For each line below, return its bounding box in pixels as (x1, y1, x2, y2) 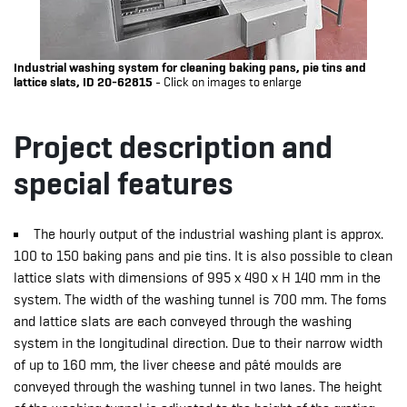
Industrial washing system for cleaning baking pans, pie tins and (14, 60, 366, 74)
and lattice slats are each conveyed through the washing (14, 313, 352, 330)
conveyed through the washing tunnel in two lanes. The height (14, 379, 382, 395)
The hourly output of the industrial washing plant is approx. (34, 226, 383, 243)
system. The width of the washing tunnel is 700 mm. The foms (14, 292, 387, 308)
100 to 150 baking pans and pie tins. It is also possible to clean (14, 248, 392, 264)
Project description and (14, 129, 333, 165)
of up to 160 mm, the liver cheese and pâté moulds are (14, 357, 342, 373)
